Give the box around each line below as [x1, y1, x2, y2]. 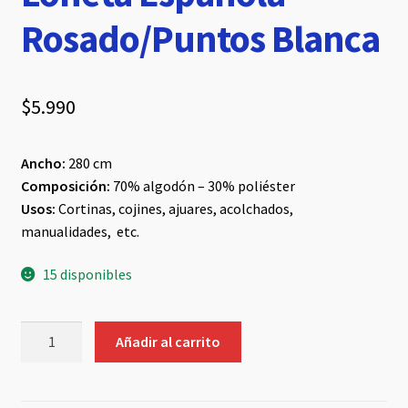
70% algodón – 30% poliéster [109, 176, 295, 195]
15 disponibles [43, 265, 133, 284]
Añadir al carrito [116, 331, 221, 351]
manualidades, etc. [20, 221, 139, 240]
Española [19, 345, 78, 364]
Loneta [19, 322, 65, 342]
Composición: [20, 176, 110, 195]
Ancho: [20, 153, 66, 172]
